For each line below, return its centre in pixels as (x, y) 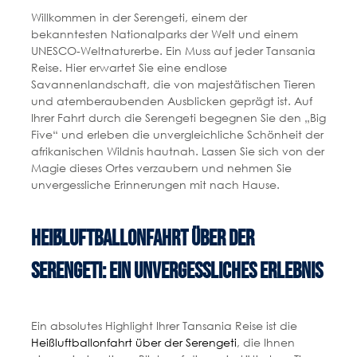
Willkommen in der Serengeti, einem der (139, 17)
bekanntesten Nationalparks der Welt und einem (164, 33)
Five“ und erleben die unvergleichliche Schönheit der (177, 134)
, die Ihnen (265, 343)
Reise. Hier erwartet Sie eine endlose (129, 67)
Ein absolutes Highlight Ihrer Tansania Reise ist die (164, 326)
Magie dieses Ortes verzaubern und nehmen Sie (161, 167)
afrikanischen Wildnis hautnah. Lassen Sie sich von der (177, 151)
